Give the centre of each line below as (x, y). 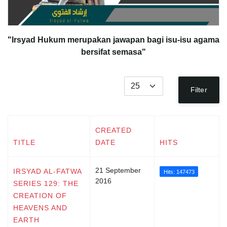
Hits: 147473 (179, 172)
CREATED (113, 130)
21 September (118, 170)
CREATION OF (40, 195)
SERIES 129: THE (46, 183)
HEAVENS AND (40, 207)
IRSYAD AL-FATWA (47, 171)
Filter (199, 89)
